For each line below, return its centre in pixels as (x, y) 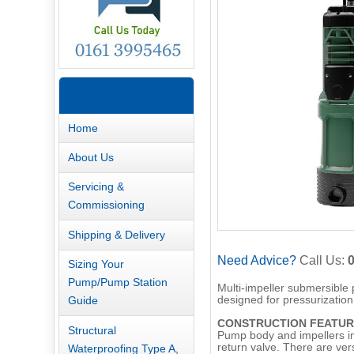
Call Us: (322, 261)
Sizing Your (96, 264)
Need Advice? (256, 261)
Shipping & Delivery (116, 234)
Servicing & (96, 187)
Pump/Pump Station (117, 282)
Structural (92, 330)
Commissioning (106, 205)
